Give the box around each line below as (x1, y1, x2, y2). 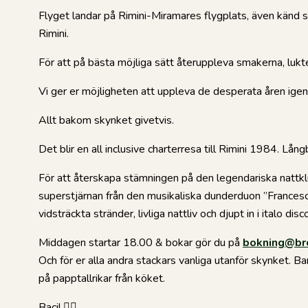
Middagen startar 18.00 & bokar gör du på (38, 235, 243, 251)
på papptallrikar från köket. (38, 271, 165, 287)
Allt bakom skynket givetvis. (38, 113, 181, 129)
